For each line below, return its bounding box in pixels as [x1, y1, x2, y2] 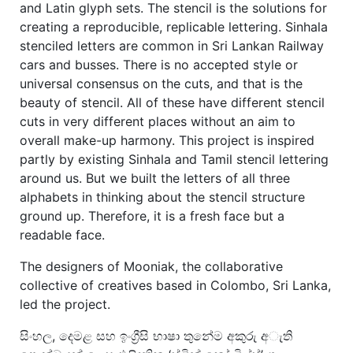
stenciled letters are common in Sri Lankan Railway [20, 37, 324, 54]
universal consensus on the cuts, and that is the [20, 75, 303, 91]
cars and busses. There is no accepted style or [20, 56, 298, 72]
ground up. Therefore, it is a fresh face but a [20, 207, 284, 224]
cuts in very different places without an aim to [20, 113, 295, 129]
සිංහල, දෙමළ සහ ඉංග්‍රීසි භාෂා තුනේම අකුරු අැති [20, 327, 292, 344]
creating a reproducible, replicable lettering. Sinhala [20, 18, 328, 35]
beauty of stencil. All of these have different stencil [20, 94, 325, 110]
